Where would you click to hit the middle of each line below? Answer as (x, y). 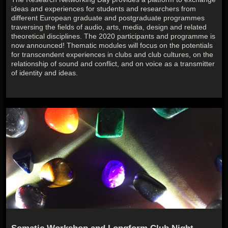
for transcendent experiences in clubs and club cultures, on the (112, 54)
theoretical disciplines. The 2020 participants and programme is (113, 36)
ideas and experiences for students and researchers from (104, 8)
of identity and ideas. (45, 73)
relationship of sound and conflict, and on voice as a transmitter (113, 63)
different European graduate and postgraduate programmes (108, 18)
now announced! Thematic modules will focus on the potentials (112, 45)
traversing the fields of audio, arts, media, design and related (109, 27)
